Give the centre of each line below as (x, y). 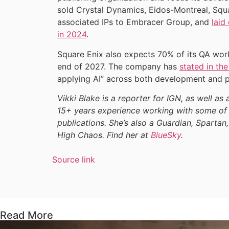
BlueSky (166, 135)
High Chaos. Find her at (104, 135)
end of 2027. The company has (118, 66)
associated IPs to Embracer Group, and (134, 22)
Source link (74, 160)
